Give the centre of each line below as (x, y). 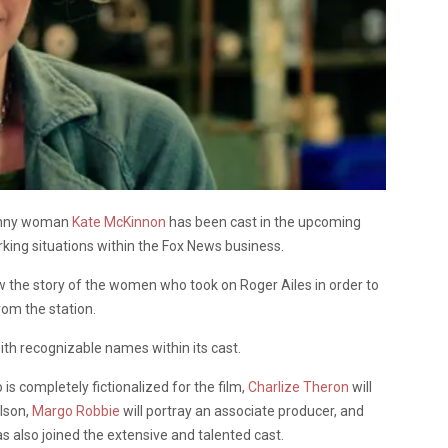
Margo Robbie (76, 410)
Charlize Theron (298, 386)
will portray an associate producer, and (242, 410)
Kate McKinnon (119, 221)
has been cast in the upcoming (263, 221)
